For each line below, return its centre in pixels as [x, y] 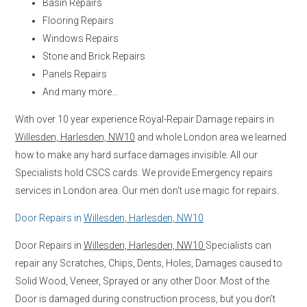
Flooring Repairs [78, 20]
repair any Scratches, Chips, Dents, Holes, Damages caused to [149, 263]
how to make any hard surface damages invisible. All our [136, 155]
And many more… [80, 91]
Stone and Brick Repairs [94, 56]
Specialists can [238, 245]
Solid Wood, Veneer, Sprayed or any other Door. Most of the [142, 281]
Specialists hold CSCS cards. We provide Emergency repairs [144, 172]
